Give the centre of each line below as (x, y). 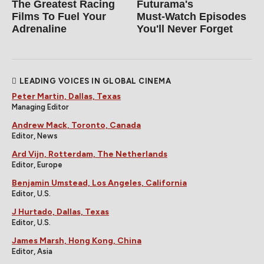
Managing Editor (40, 107)
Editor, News (35, 136)
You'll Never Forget (185, 29)
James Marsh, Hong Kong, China (77, 241)
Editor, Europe (37, 165)
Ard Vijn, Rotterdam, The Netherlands (90, 154)
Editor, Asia (32, 252)
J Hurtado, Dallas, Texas (60, 212)
